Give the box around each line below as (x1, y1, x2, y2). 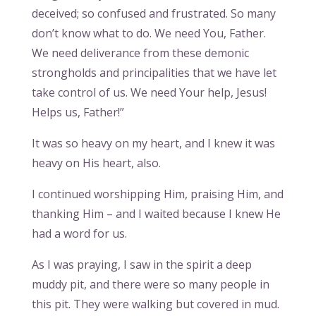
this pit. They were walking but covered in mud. (31, 296, 279, 312)
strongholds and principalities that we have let (31, 65, 276, 81)
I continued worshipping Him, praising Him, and (31, 186, 284, 202)
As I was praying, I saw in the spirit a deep (31, 257, 252, 273)
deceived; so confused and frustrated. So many (31, 6, 276, 22)
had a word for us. (31, 226, 127, 242)
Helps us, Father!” (31, 104, 124, 121)
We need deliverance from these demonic (31, 45, 249, 61)
